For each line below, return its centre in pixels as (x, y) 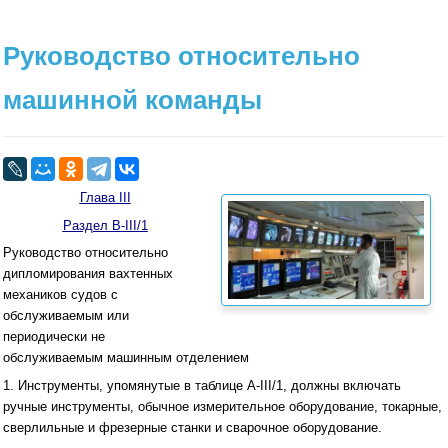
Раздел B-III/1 (105, 225)
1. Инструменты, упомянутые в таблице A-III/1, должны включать (202, 385)
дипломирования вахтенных (88, 274)
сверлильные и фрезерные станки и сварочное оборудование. (192, 427)
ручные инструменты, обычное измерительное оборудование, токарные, (222, 406)
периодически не (54, 337)
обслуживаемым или (66, 316)
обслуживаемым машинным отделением (128, 358)
